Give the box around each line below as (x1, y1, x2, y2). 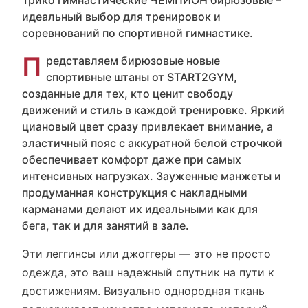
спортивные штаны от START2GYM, (46, 70, 237, 84)
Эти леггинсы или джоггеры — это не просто (22, 247, 271, 261)
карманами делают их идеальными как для (22, 202, 258, 216)
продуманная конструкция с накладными (22, 186, 247, 199)
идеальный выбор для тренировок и (22, 10, 221, 23)
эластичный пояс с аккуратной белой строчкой (22, 136, 283, 150)
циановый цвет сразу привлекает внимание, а (22, 120, 273, 133)
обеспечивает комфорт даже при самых (22, 153, 241, 166)
